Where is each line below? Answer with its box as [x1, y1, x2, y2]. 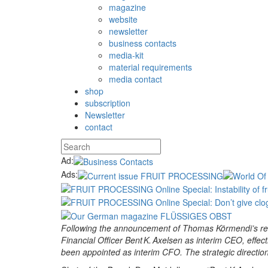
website [109, 13, 138, 25]
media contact [109, 73, 162, 85]
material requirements [109, 61, 192, 73]
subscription [85, 97, 130, 109]
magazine [109, 1, 146, 13]
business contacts [109, 37, 176, 49]
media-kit [109, 49, 144, 61]
